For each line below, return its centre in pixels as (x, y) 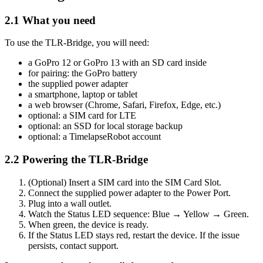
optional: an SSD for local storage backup (105, 126)
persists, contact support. (73, 245)
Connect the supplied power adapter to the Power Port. (129, 193)
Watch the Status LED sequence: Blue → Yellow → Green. (139, 214)
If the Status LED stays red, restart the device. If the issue (134, 235)
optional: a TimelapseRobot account (95, 137)
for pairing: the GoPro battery (83, 73)
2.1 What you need (50, 20)
